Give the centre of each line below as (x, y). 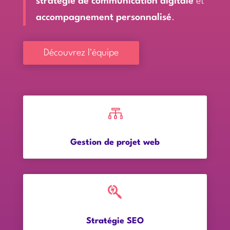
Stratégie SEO (115, 221)
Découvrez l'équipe (81, 53)
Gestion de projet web (115, 142)
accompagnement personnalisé (103, 17)
